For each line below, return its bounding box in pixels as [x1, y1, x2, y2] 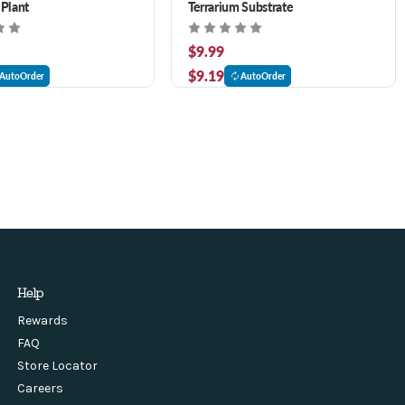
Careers [16, 380, 63, 396]
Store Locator [16, 357, 98, 373]
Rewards [16, 312, 68, 328]
